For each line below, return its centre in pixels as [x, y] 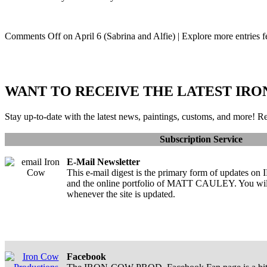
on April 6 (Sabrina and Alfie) [118, 36]
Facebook [86, 256]
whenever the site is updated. [121, 194]
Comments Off [33, 36]
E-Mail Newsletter [103, 162]
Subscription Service [199, 139]
